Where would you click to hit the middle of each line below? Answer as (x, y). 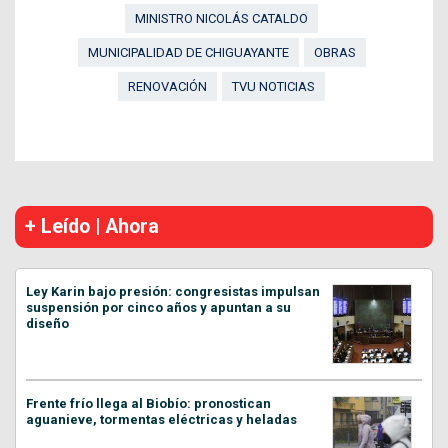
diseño (47, 323)
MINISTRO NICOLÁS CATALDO (221, 18)
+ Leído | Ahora (92, 226)
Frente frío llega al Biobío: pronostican (148, 403)
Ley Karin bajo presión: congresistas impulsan (173, 291)
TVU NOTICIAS (273, 86)
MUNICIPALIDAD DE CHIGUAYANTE (188, 52)
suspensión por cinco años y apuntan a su (158, 307)
